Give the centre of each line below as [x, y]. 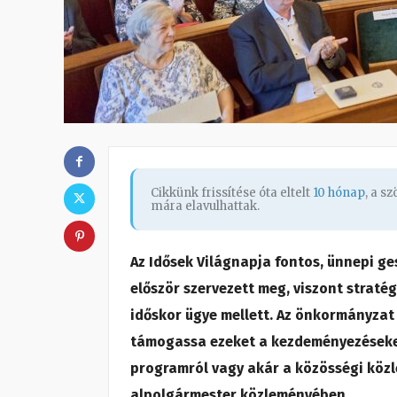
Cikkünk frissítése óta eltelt [232, 192]
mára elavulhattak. [205, 206]
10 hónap [339, 192]
